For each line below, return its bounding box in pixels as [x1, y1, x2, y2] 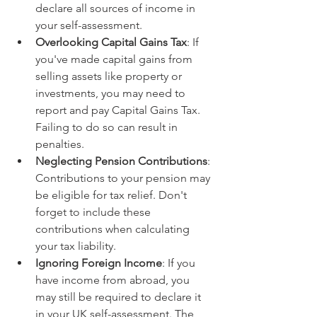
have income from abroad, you [35, 273, 192, 287]
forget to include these [35, 205, 154, 219]
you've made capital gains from [35, 52, 195, 66]
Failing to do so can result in [35, 120, 180, 134]
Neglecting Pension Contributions [35, 154, 207, 168]
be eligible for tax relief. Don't [35, 188, 190, 202]
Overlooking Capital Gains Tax [35, 35, 187, 49]
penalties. [35, 137, 87, 151]
